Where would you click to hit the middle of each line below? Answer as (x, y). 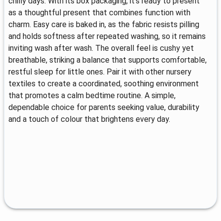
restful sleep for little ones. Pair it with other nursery (100, 72)
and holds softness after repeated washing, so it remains (107, 36)
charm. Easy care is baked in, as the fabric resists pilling (104, 24)
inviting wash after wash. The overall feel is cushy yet (101, 48)
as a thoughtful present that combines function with (99, 12)
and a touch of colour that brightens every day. (89, 119)
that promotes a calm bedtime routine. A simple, (92, 95)
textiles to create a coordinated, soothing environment (104, 83)
